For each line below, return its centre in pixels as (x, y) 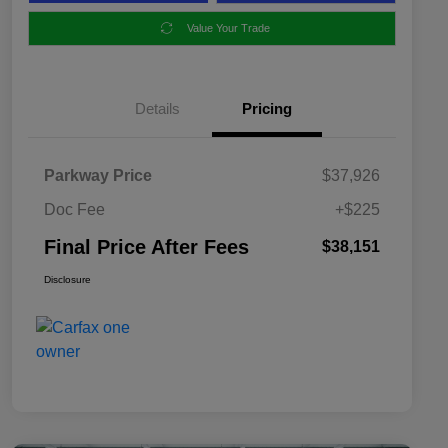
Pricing (267, 108)
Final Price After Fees (146, 246)
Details (157, 108)
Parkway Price (98, 175)
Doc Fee (74, 209)
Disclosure (67, 279)
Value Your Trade (228, 27)
